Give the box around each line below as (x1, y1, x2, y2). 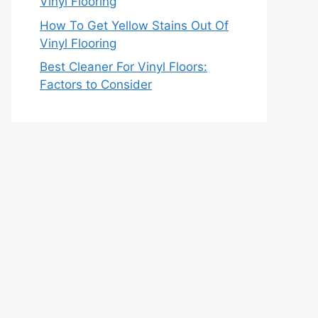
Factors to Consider (40, 77, 152, 92)
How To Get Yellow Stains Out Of (40, 18, 229, 33)
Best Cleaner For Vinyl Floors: (40, 60, 207, 75)
